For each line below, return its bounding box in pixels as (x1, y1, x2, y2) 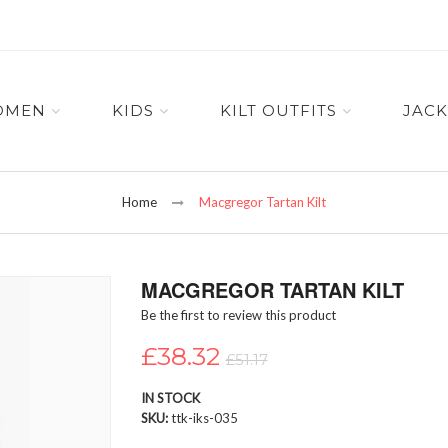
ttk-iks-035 (170, 410, 238, 427)
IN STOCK (140, 390, 200, 407)
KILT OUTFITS (219, 101, 337, 120)
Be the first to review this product (140, 307, 336, 324)
